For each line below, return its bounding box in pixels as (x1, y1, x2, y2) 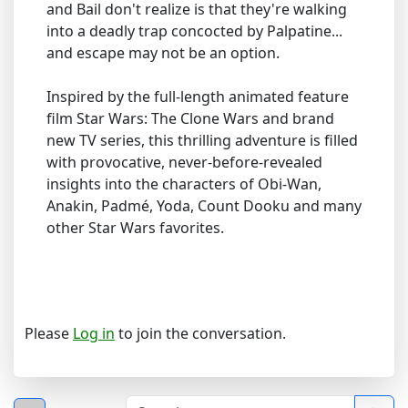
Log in (73, 323, 115, 343)
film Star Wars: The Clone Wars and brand (46, 108, 334, 128)
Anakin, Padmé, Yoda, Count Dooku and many (46, 196, 362, 216)
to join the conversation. (115, 323, 286, 343)
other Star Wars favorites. (46, 218, 224, 238)
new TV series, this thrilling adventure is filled (46, 130, 358, 150)
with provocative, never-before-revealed (46, 152, 322, 172)
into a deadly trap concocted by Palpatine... (46, 21, 342, 41)
